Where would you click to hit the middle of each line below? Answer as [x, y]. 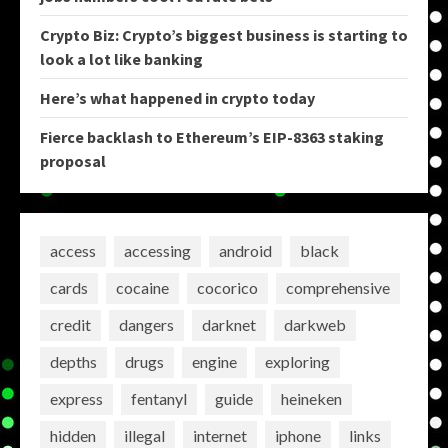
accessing [157, 251]
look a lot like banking [121, 58]
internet [220, 436]
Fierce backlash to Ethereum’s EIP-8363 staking [212, 136]
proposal [73, 160]
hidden [73, 436]
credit [70, 325]
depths [73, 362]
